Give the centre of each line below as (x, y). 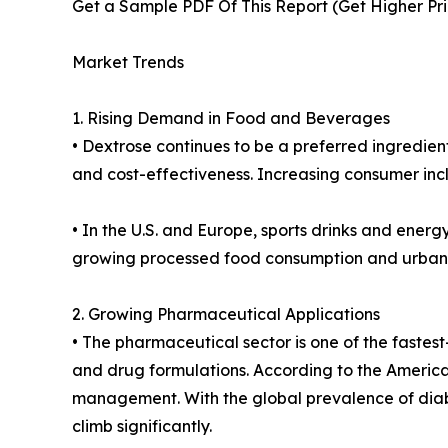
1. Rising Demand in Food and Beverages (231, 118)
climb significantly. (142, 426)
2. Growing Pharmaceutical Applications (226, 314)
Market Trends (128, 62)
